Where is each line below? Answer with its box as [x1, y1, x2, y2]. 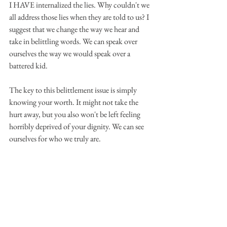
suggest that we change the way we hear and [9, 23, 141, 34]
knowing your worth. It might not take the [9, 96, 140, 107]
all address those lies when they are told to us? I [9, 11, 150, 22]
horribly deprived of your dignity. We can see [9, 121, 145, 132]
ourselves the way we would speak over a [9, 48, 132, 59]
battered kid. [9, 60, 48, 71]
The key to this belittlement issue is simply [9, 84, 138, 95]
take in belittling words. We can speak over [9, 35, 139, 47]
